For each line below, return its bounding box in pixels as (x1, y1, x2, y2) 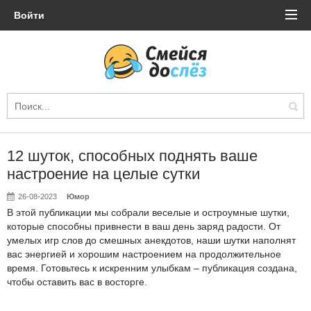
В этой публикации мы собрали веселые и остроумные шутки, (7, 207, 289, 218)
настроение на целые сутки (7, 165, 200, 183)
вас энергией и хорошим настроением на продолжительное (7, 249, 281, 260)
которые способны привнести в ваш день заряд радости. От (7, 221, 280, 232)
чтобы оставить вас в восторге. (7, 276, 147, 287)
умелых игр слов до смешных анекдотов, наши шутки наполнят (7, 235, 296, 246)
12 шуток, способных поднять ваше (7, 147, 258, 165)
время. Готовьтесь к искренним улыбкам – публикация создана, (7, 262, 297, 274)
